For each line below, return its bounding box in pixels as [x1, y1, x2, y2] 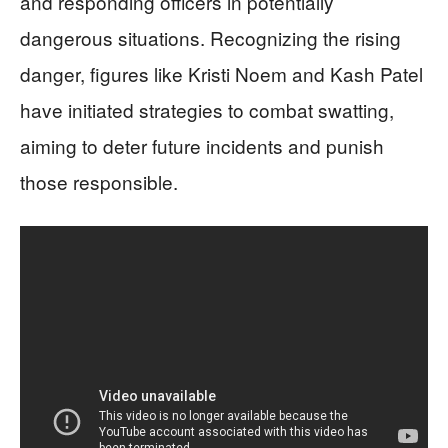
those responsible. [20, 168, 178, 196]
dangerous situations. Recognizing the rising [20, 24, 401, 52]
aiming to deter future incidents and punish [20, 132, 384, 160]
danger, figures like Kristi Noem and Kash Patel [20, 60, 423, 88]
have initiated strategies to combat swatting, [20, 96, 394, 124]
